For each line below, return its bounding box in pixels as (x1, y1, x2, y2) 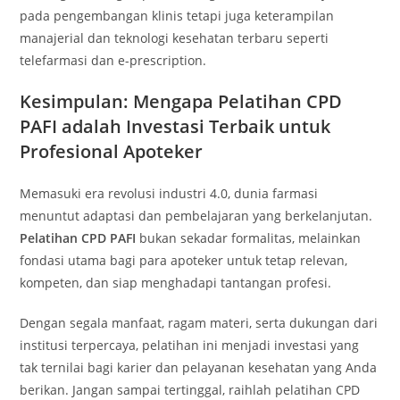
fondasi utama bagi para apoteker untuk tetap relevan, (20, 252, 348, 269)
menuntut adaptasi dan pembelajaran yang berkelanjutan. (20, 207, 373, 224)
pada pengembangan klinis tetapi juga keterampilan (20, 7, 335, 24)
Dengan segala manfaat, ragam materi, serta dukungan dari (20, 314, 379, 331)
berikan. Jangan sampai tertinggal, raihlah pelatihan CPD (20, 381, 361, 398)
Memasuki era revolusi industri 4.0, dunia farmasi (20, 185, 319, 202)
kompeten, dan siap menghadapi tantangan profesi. (20, 274, 332, 291)
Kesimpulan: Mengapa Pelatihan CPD (20, 89, 343, 113)
